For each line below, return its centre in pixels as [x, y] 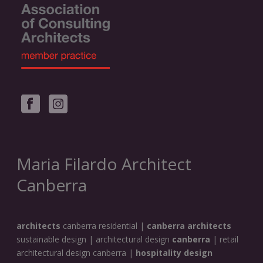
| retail [225, 240]
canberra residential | [104, 226]
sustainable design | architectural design [93, 240]
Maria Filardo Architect [104, 164]
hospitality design [174, 253]
